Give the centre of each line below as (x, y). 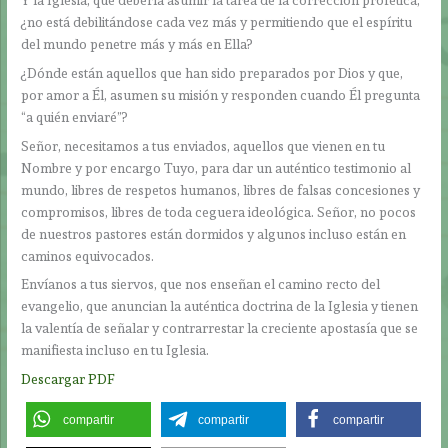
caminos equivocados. (88, 255)
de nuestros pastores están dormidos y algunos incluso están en (214, 233)
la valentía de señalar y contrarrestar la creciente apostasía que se (220, 328)
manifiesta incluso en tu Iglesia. (115, 350)
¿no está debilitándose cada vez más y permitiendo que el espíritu (217, 21)
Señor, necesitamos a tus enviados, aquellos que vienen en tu (203, 145)
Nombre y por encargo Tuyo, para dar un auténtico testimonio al (216, 167)
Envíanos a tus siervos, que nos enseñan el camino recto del (201, 284)
